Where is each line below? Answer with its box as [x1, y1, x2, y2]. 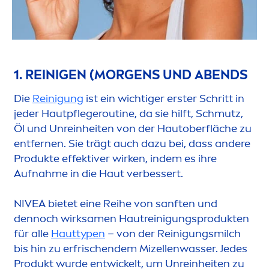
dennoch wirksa [14, 212, 94, 226]
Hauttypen [51, 227, 105, 241]
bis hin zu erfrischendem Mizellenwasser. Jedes [14, 242, 247, 256]
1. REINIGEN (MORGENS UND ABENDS [14, 67, 247, 83]
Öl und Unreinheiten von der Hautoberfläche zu [14, 122, 252, 136]
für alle [14, 227, 51, 241]
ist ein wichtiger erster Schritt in [83, 92, 244, 106]
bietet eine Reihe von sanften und [46, 197, 217, 211]
